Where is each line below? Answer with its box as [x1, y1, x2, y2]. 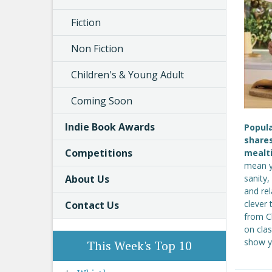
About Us [65, 172, 109, 186]
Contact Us [65, 199, 119, 212]
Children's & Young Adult [71, 68, 184, 81]
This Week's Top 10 [87, 237, 192, 254]
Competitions [65, 146, 132, 160]
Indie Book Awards [65, 120, 155, 134]
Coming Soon [71, 94, 132, 107]
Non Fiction [71, 42, 123, 55]
